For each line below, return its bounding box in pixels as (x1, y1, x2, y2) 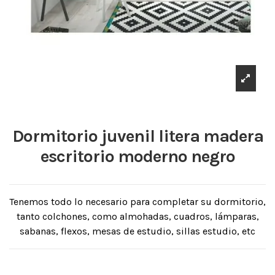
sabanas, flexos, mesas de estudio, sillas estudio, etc (20, 225, 255, 238)
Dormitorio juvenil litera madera (12, 126, 263, 147)
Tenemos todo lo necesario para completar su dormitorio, (9, 196, 266, 208)
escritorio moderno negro (40, 146, 235, 167)
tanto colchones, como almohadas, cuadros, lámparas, (16, 211, 259, 223)
